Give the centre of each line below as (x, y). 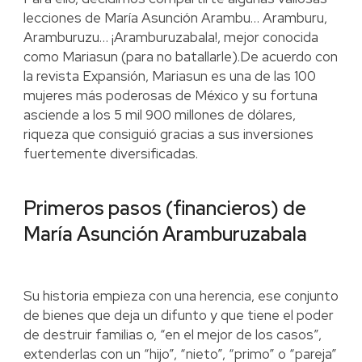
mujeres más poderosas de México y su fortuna (170, 96)
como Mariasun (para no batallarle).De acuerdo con (180, 57)
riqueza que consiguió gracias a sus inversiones (168, 135)
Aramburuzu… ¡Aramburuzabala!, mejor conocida (170, 38)
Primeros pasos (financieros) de (164, 208)
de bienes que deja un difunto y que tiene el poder (178, 316)
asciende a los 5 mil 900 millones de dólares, (159, 115)
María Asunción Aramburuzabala (165, 234)
